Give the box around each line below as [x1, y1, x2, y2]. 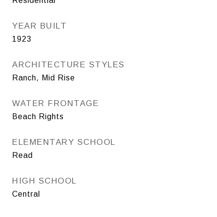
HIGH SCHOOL [12, 176, 77, 186]
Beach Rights [12, 112, 64, 121]
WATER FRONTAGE [12, 98, 99, 108]
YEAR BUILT [12, 21, 67, 31]
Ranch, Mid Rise [12, 73, 75, 82]
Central [12, 189, 40, 198]
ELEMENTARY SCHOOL [12, 137, 116, 147]
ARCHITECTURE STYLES [12, 60, 125, 69]
